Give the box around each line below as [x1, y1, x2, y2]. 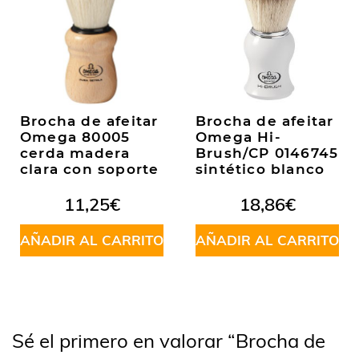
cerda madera [20, 144, 131, 161]
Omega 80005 [20, 128, 131, 145]
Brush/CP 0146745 [196, 144, 339, 161]
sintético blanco [196, 160, 325, 177]
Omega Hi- [196, 128, 281, 145]
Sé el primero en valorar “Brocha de [12, 328, 325, 353]
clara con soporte [20, 160, 159, 177]
